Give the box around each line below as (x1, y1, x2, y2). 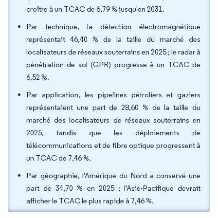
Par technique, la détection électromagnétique (26, 22, 200, 31)
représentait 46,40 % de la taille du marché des (26, 35, 200, 44)
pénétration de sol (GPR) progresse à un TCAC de (26, 60, 200, 69)
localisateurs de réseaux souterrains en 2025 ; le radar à (26, 47, 200, 56)
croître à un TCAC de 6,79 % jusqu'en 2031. (26, 4, 164, 14)
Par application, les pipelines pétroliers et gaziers (26, 90, 200, 99)
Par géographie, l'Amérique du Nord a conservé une (26, 171, 200, 180)
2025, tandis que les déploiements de (26, 128, 200, 137)
